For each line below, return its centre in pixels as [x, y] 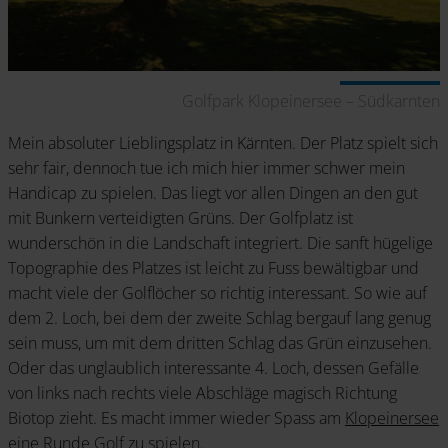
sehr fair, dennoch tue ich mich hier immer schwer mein [206, 167]
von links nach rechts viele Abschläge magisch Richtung [202, 392]
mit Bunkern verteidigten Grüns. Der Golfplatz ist [180, 217]
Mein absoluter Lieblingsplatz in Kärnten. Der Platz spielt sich [223, 142]
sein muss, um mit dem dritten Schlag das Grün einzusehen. [220, 342]
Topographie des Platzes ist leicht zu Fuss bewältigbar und [213, 267]
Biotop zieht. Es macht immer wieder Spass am [176, 417]
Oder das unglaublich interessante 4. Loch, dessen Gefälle [213, 367]
